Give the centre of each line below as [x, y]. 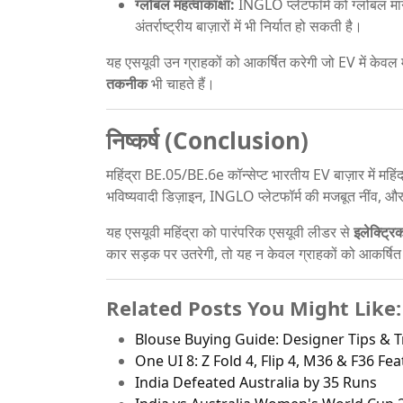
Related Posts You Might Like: [254, 307]
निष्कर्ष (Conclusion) [207, 140]
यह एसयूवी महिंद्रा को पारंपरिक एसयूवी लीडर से [230, 232]
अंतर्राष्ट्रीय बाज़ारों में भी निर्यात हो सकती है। [249, 26]
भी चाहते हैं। [181, 83]
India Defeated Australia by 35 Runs [256, 382]
